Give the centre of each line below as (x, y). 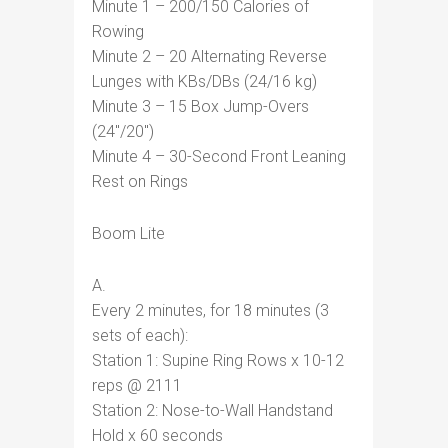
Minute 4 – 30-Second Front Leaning (219, 156)
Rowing (118, 31)
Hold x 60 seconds (157, 435)
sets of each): (140, 335)
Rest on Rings (140, 181)
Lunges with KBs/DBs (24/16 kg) (204, 81)
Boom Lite (128, 233)
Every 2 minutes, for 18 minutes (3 (210, 310)
